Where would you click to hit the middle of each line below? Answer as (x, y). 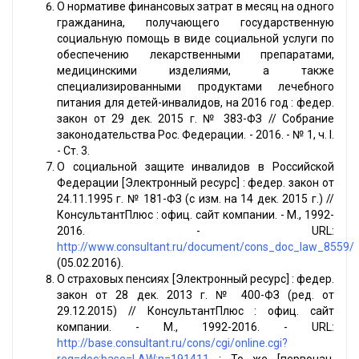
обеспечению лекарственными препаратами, (196, 55)
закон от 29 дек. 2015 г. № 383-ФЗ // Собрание (196, 119)
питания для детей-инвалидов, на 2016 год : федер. (196, 103)
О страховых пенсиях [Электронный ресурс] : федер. (196, 279)
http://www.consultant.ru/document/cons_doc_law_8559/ (206, 247)
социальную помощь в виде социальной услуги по (196, 39)
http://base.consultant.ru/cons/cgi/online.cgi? (172, 343)
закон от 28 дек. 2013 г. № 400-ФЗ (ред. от (196, 295)
